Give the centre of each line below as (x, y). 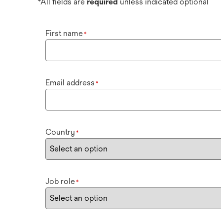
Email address (70, 83)
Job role (60, 181)
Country (60, 132)
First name (64, 33)
